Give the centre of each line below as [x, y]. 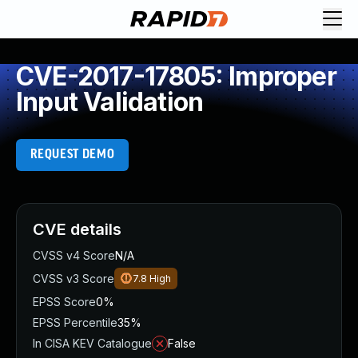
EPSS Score [64, 302]
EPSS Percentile [75, 322]
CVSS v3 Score [74, 278]
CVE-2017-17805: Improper [176, 76]
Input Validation [110, 102]
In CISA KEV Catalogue [92, 343]
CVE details [77, 229]
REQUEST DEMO [72, 155]
